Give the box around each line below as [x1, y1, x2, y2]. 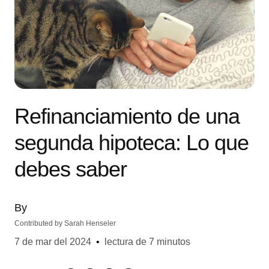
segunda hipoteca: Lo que [14, 130, 249, 156]
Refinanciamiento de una [14, 104, 240, 129]
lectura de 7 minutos [104, 237, 190, 247]
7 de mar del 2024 [14, 237, 91, 247]
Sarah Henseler [64, 219, 116, 228]
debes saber [14, 157, 127, 182]
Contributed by [14, 219, 64, 228]
